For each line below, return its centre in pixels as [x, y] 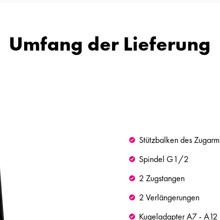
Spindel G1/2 [164, 159]
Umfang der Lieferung [110, 44]
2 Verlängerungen [169, 197]
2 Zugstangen [162, 178]
